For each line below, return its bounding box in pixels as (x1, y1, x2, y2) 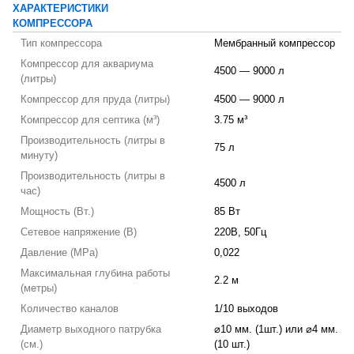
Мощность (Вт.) (21, 206, 94, 217)
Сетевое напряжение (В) (21, 227, 137, 238)
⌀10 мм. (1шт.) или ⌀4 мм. (214, 324, 338, 335)
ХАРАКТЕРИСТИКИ (13, 3, 108, 14)
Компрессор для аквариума (21, 58, 153, 70)
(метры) (21, 283, 57, 294)
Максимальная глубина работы (21, 268, 170, 279)
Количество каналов (21, 303, 119, 314)
